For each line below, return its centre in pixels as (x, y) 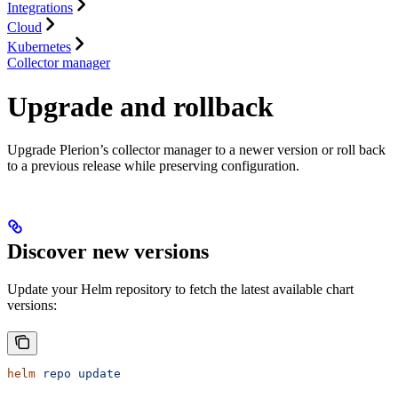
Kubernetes (39, 47)
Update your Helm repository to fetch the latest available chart (180, 290)
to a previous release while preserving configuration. (153, 166)
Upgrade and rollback (140, 106)
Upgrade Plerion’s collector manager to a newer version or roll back (196, 150)
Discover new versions (108, 252)
